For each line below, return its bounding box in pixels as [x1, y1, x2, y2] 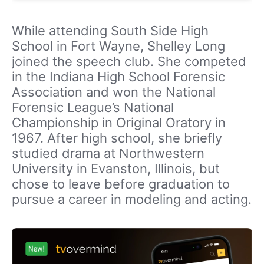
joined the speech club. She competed [12, 54, 246, 70]
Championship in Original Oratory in [12, 115, 226, 131]
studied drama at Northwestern [12, 146, 204, 161]
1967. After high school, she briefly [12, 130, 222, 146]
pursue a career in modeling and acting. [12, 192, 252, 207]
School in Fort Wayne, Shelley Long [12, 38, 225, 54]
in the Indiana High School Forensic [12, 69, 225, 85]
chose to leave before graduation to [12, 176, 230, 192]
